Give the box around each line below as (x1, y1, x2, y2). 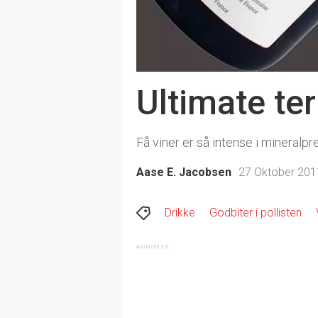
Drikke (165, 205, 195, 219)
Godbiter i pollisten (209, 205, 302, 219)
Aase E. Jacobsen (136, 165, 231, 179)
